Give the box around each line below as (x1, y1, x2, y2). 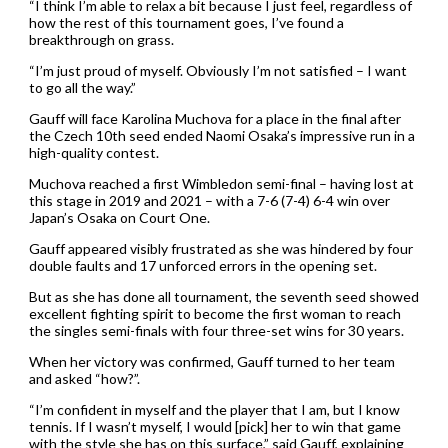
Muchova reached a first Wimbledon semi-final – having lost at (28, 175, 414, 193)
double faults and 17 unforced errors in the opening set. (28, 257, 377, 275)
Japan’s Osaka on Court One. (28, 209, 210, 227)
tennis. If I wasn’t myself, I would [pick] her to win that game (28, 418, 401, 436)
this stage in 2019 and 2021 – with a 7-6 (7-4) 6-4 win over (28, 192, 390, 210)
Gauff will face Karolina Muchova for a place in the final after (28, 110, 401, 128)
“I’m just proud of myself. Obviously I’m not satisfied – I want (28, 62, 407, 80)
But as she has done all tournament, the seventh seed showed (28, 288, 419, 306)
